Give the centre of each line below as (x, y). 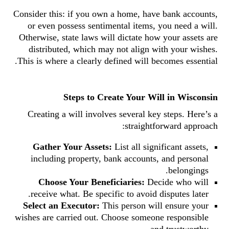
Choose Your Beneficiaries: (91, 182)
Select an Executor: (61, 205)
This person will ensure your (154, 205)
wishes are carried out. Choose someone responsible (112, 217)
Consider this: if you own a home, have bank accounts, (116, 14)
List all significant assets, (160, 147)
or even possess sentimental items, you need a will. (123, 26)
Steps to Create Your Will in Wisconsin (141, 97)
